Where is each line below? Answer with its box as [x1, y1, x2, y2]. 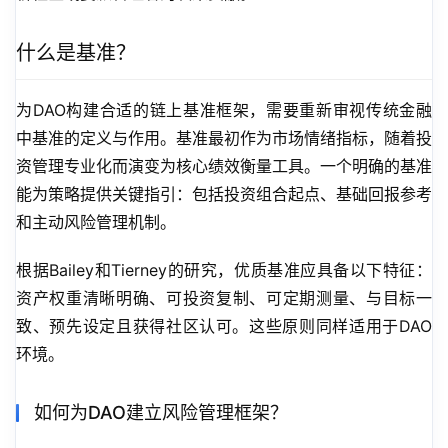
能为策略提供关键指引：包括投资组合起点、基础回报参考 [16, 184, 432, 205]
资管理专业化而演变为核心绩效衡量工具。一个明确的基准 [16, 156, 432, 177]
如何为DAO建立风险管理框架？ [34, 402, 288, 424]
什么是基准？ [16, 41, 136, 66]
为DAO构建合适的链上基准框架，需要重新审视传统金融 [16, 100, 432, 121]
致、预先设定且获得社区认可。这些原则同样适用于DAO [16, 316, 432, 337]
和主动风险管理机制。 [16, 212, 176, 233]
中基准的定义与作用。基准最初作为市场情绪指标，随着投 [16, 128, 432, 149]
